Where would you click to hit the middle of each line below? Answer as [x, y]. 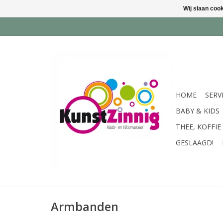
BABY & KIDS [198, 111]
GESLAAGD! [195, 143]
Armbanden [85, 207]
